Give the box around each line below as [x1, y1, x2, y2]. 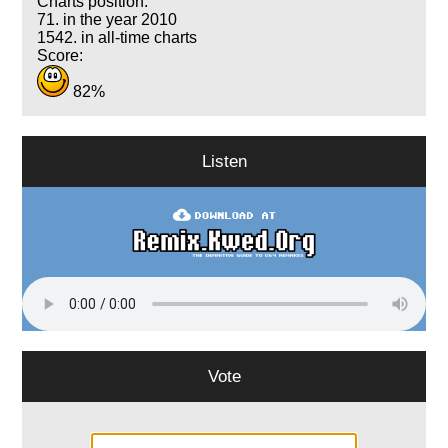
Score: [37, 46, 84, 64]
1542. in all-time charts [37, 28, 198, 46]
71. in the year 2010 [37, 10, 178, 28]
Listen [201, 150, 247, 171]
